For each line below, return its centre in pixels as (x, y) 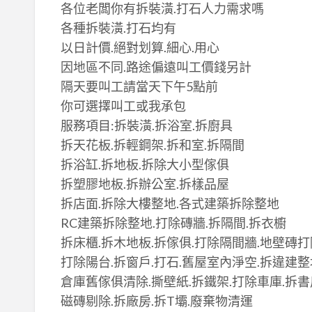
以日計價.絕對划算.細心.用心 (140, 48)
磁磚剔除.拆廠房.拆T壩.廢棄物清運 (156, 301)
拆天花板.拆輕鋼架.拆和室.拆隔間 (152, 145)
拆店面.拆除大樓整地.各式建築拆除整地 (170, 204)
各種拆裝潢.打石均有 (118, 28)
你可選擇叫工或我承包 (123, 106)
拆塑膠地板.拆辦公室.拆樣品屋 (145, 184)
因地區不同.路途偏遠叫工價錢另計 (156, 67)
